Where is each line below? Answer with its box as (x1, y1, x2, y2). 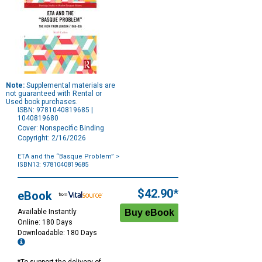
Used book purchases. (6, 98, 78, 106)
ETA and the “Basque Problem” (18, 153, 114, 161)
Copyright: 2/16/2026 (18, 134, 86, 143)
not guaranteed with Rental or (6, 89, 102, 98)
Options (17, 176, 42, 185)
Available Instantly (18, 208, 77, 216)
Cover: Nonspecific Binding (18, 124, 104, 133)
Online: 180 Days (18, 218, 73, 227)
